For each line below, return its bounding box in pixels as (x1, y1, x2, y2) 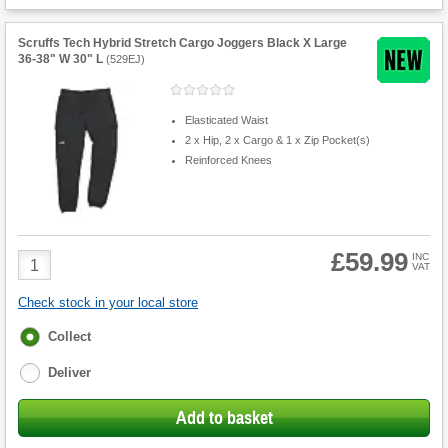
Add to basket (175, 407, 273, 430)
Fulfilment (19, 327, 82, 343)
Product (17, 249, 72, 267)
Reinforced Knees (184, 153, 272, 166)
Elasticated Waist (184, 113, 268, 126)
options (19, 345, 66, 361)
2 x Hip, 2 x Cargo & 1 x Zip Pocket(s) (184, 133, 370, 146)
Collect (48, 329, 91, 345)
